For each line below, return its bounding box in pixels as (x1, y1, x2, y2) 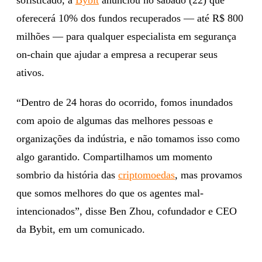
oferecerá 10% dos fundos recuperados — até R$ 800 (16, 12, 243, 24)
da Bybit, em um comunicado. (16, 223, 145, 235)
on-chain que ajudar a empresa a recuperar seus (16, 48, 218, 60)
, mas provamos (175, 168, 242, 181)
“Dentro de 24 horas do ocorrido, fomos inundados (16, 96, 233, 108)
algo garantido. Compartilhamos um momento (16, 150, 212, 163)
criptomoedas (118, 168, 175, 181)
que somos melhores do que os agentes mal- (16, 187, 204, 199)
